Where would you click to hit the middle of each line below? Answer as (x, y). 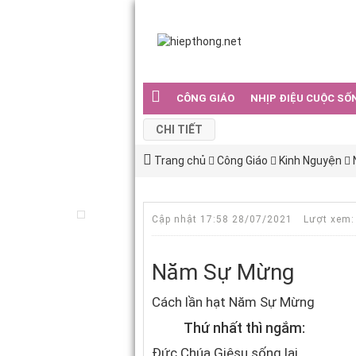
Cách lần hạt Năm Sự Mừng (233, 302)
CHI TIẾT (179, 130)
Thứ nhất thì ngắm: (244, 328)
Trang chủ (179, 161)
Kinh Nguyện (310, 161)
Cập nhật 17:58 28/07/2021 (224, 219)
